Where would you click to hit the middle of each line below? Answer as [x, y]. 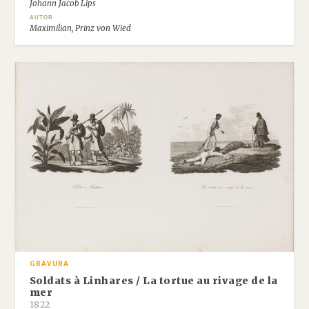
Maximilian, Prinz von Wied [80, 28]
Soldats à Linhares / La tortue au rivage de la [153, 280]
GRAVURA [49, 265]
